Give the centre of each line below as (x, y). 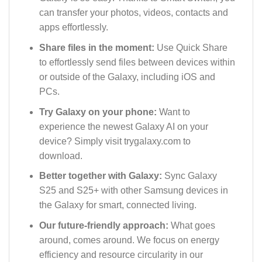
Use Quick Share (192, 47)
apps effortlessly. (73, 27)
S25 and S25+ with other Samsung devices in (133, 191)
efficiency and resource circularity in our (121, 254)
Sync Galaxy (190, 176)
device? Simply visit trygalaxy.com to (115, 141)
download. (61, 156)
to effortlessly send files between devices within (137, 62)
